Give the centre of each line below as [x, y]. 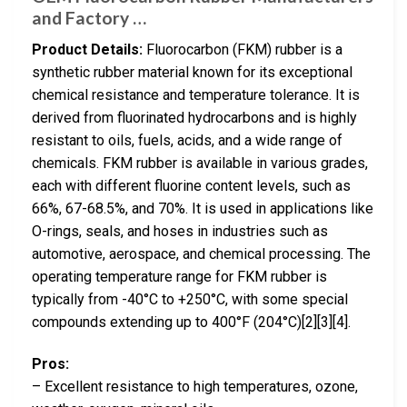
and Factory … [89, 18]
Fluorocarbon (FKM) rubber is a [243, 49]
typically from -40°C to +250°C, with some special [190, 299]
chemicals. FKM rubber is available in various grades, [200, 163]
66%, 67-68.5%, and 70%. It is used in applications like [203, 208]
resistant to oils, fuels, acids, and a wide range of [187, 140]
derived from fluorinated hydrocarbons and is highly [194, 117]
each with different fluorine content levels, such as [191, 185]
